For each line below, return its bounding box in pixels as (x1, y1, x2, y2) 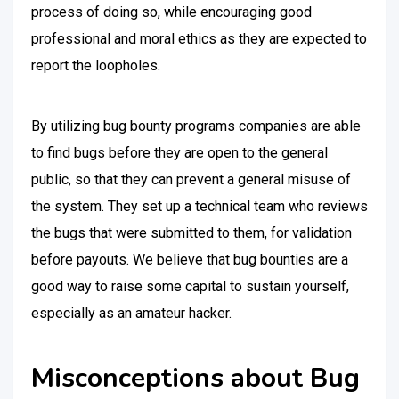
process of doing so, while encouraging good (31, 4, 312, 20)
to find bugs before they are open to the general (31, 144, 328, 161)
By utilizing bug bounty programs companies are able (31, 118, 361, 134)
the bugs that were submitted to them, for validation (31, 224, 352, 241)
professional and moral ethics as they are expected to (31, 30, 367, 47)
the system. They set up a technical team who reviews (31, 198, 368, 215)
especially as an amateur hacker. (31, 305, 235, 322)
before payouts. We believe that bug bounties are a (31, 251, 348, 268)
